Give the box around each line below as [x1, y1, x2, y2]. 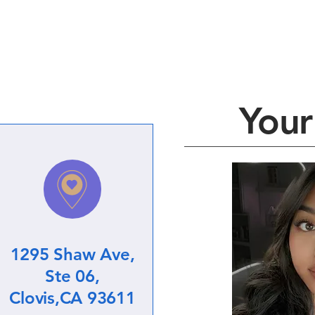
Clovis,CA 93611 [9, 288, 136, 308]
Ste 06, [45, 266, 100, 286]
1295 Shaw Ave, [10, 244, 135, 264]
